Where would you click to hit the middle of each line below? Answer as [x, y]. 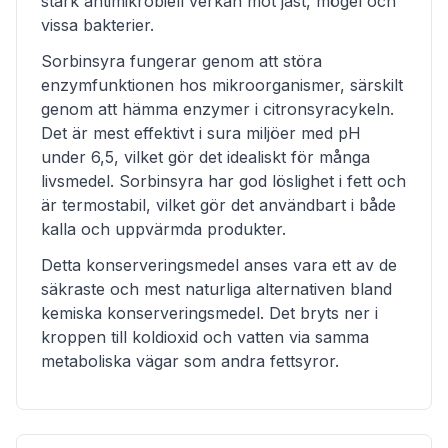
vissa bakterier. [97, 25]
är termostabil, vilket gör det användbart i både [218, 205]
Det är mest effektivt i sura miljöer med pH [201, 133]
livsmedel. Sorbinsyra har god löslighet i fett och [223, 181]
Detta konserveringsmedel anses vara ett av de [219, 265]
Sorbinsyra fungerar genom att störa [181, 61]
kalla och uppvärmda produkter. [163, 229]
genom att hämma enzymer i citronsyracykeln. [217, 109]
